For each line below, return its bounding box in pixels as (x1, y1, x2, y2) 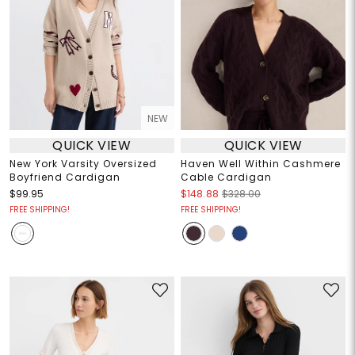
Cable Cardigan (181, 170, 272, 185)
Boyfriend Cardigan (9, 170, 120, 185)
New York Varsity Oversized (9, 157, 157, 171)
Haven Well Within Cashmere (181, 157, 341, 171)
